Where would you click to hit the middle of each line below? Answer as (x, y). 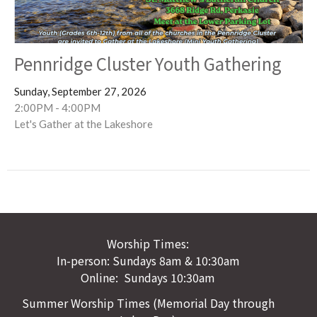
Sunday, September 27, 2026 (80, 91)
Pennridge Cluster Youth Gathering (148, 63)
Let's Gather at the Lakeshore (83, 123)
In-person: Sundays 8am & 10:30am (148, 261)
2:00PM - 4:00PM (57, 107)
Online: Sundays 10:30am (148, 278)
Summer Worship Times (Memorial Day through (148, 302)
